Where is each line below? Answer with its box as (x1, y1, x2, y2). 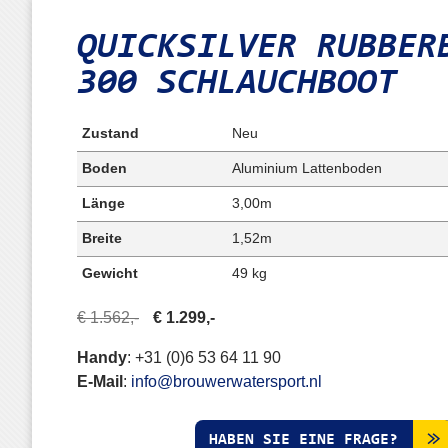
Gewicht (82, 266, 138, 281)
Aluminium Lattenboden (232, 161, 382, 176)
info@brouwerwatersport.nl (131, 373, 322, 390)
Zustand (82, 126, 139, 141)
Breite (82, 231, 122, 246)
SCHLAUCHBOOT (137, 66, 397, 102)
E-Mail (77, 373, 123, 390)
